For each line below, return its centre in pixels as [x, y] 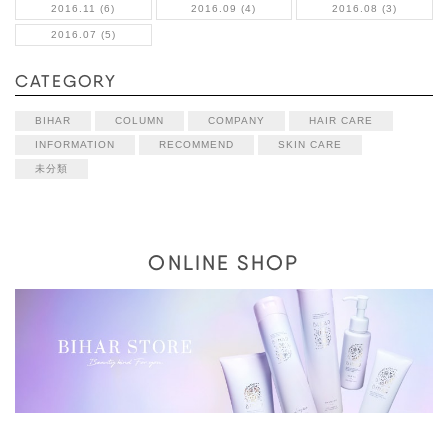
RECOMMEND [196, 145]
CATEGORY [66, 81]
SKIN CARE [310, 145]
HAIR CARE [341, 121]
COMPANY [236, 121]
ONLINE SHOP [224, 263]
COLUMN [139, 121]
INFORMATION [75, 145]
